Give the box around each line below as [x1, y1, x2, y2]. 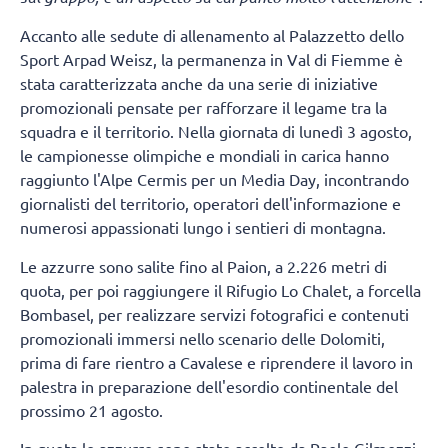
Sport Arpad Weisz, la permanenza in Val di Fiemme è [20, 49, 403, 70]
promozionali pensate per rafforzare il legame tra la [20, 97, 387, 118]
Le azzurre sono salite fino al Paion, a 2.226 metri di [20, 255, 387, 276]
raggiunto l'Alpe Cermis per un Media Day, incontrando [20, 169, 409, 190]
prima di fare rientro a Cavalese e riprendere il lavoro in [20, 351, 413, 372]
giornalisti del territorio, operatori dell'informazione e [20, 193, 401, 214]
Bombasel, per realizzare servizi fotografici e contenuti [20, 303, 409, 324]
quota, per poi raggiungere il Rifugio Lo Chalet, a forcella [20, 279, 421, 300]
